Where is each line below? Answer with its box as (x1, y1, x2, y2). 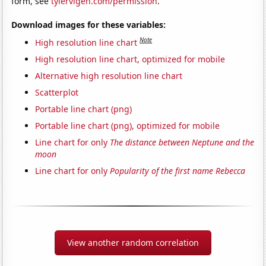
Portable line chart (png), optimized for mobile (35, 119, 220, 131)
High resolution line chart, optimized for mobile (35, 53, 226, 65)
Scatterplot (35, 86, 79, 98)
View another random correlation (67, 236, 199, 248)
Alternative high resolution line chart (35, 69, 183, 81)
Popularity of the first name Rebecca (110, 164, 246, 176)
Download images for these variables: (11, 18, 166, 30)
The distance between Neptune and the (110, 136, 255, 148)
